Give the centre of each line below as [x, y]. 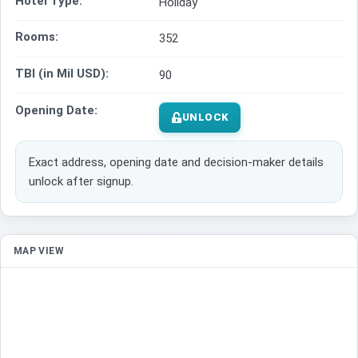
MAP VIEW [39, 251]
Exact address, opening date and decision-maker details [176, 163]
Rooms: [37, 37]
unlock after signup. [81, 182]
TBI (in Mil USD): [62, 74]
